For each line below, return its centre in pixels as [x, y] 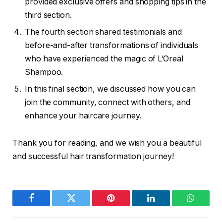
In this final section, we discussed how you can [111, 89]
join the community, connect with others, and [108, 102]
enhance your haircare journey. [83, 115]
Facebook [48, 205]
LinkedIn [166, 205]
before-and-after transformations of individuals [112, 45]
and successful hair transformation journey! [93, 157]
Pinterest [126, 205]
